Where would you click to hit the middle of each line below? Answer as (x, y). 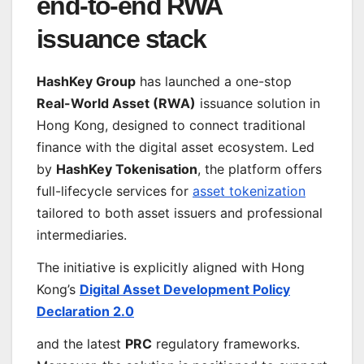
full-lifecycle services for (115, 191)
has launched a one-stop (214, 81)
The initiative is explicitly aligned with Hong (171, 267)
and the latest (81, 343)
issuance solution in (258, 103)
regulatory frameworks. (226, 343)
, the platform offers (260, 169)
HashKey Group (86, 81)
